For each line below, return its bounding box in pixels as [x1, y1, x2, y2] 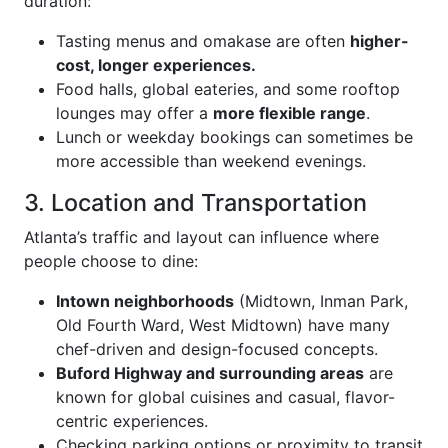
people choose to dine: [24, 251, 198, 271]
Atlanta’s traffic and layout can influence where [24, 227, 379, 247]
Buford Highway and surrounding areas [56, 363, 364, 383]
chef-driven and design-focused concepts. [56, 339, 378, 359]
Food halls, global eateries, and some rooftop [56, 79, 400, 99]
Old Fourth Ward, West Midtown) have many [56, 315, 390, 335]
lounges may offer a [56, 103, 213, 123]
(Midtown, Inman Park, [234, 291, 408, 311]
